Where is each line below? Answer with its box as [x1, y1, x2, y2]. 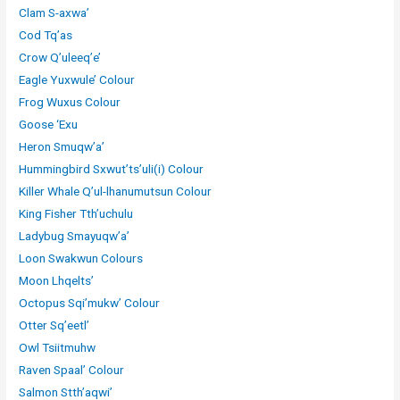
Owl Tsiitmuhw [19, 339, 96, 354]
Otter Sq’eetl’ [19, 317, 90, 332]
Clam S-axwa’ [19, 4, 90, 20]
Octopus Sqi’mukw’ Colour [19, 295, 161, 310]
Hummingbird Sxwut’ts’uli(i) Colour [19, 161, 204, 176]
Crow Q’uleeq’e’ [19, 49, 102, 64]
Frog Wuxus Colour [19, 94, 121, 109]
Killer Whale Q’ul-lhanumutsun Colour [19, 183, 212, 198]
